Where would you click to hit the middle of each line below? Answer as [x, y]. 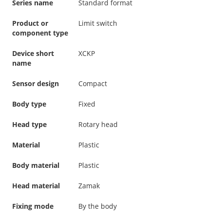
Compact [93, 83]
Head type [29, 124]
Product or [30, 23]
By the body [98, 206]
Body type [29, 104]
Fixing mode [33, 206]
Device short [33, 53]
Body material [36, 165]
